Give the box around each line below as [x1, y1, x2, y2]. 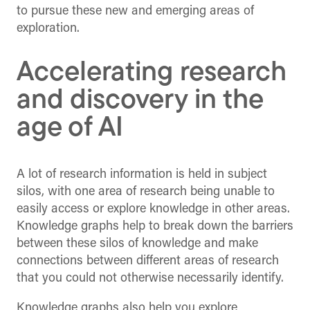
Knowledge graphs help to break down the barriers [17, 219, 293, 233]
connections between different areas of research [17, 254, 279, 268]
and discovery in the [17, 87, 263, 116]
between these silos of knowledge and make [17, 237, 258, 250]
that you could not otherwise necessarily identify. [17, 271, 284, 285]
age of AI [17, 115, 123, 143]
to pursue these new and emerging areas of [17, 5, 254, 19]
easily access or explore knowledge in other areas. [17, 202, 290, 216]
